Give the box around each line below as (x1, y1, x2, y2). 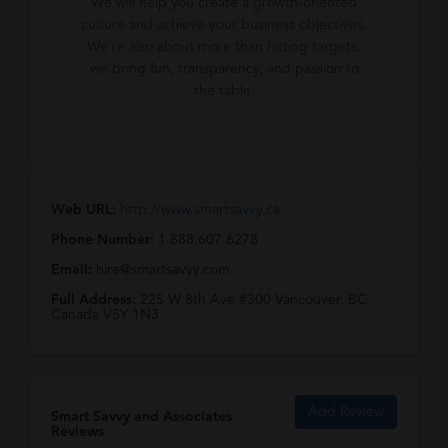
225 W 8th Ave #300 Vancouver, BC (140, 293, 367, 307)
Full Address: (51, 293, 140, 307)
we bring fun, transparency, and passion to (89, 62, 359, 76)
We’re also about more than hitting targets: (87, 40, 361, 54)
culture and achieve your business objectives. (81, 18, 367, 32)
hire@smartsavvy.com (96, 263, 230, 277)
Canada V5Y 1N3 (51, 308, 159, 322)
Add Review (307, 405, 384, 419)
